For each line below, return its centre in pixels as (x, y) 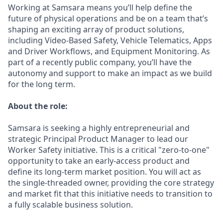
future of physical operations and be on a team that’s (108, 18)
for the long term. (42, 84)
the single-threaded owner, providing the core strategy (111, 183)
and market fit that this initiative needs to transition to (110, 194)
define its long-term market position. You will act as (105, 172)
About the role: (38, 106)
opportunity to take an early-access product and (99, 161)
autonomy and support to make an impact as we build (110, 73)
